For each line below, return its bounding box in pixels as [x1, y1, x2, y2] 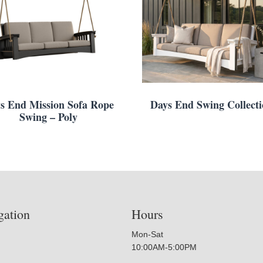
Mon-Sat [131, 229, 163, 239]
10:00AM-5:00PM [131, 242, 197, 252]
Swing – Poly [19, 109, 78, 124]
